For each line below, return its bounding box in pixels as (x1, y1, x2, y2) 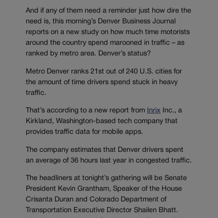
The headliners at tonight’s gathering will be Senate (26, 175, 187, 182)
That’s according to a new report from (26, 108, 147, 114)
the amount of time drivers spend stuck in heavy (26, 79, 178, 86)
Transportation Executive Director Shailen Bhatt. (26, 207, 178, 214)
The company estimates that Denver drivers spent (26, 146, 183, 153)
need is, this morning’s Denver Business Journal (26, 18, 176, 25)
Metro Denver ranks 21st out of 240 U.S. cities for (26, 68, 182, 75)
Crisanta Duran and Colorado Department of (26, 197, 166, 203)
